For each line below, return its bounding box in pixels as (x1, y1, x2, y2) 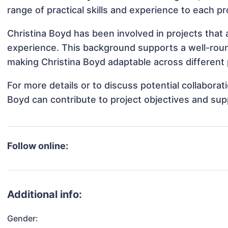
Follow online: (7, 140, 69, 152)
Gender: (7, 213, 39, 224)
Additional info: (7, 188, 82, 201)
